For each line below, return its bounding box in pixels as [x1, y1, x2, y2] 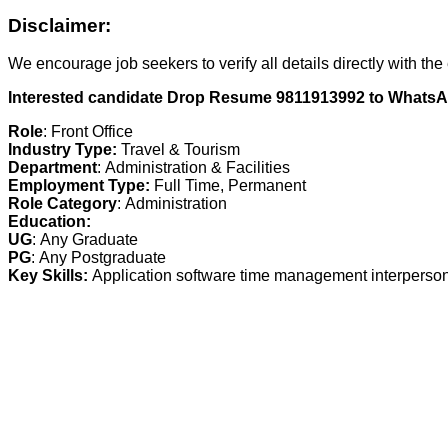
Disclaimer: [8, 14, 111, 36]
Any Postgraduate [39, 249, 166, 267]
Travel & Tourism [121, 141, 240, 159]
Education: [8, 213, 91, 231]
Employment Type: [8, 177, 154, 195]
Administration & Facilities [105, 159, 290, 177]
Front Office [51, 123, 133, 141]
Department [8, 159, 97, 177]
